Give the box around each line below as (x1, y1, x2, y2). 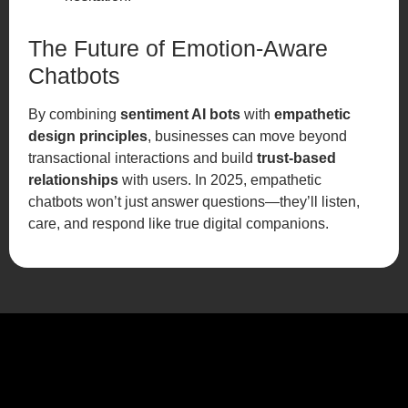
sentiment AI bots (120, 106, 241, 122)
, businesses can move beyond (148, 127, 348, 144)
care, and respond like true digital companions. (28, 215, 330, 231)
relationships (28, 171, 119, 188)
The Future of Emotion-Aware (28, 35, 329, 61)
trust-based (257, 149, 337, 166)
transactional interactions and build (28, 149, 258, 166)
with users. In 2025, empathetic (118, 171, 322, 188)
